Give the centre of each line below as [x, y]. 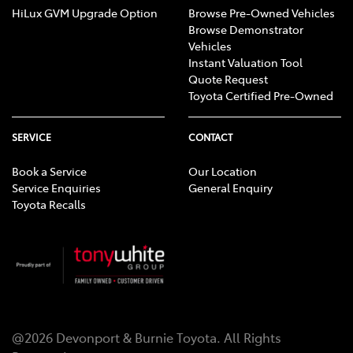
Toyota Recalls [49, 204]
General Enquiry [230, 188]
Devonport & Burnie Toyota [136, 338]
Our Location [223, 171]
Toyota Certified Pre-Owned [261, 96]
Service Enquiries [56, 188]
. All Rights [249, 338]
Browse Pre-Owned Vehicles [262, 13]
